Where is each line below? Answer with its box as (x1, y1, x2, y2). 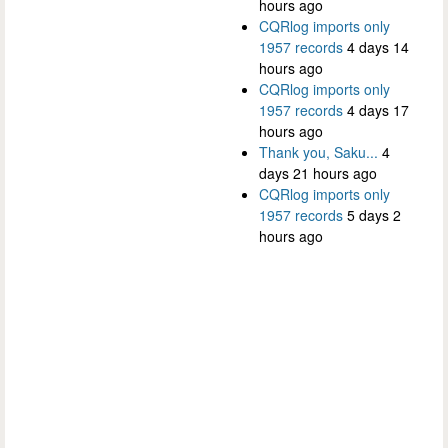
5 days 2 (347, 205, 401, 226)
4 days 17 (347, 100, 409, 121)
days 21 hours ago (259, 163, 377, 184)
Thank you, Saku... (259, 142, 378, 163)
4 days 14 (347, 37, 409, 58)
